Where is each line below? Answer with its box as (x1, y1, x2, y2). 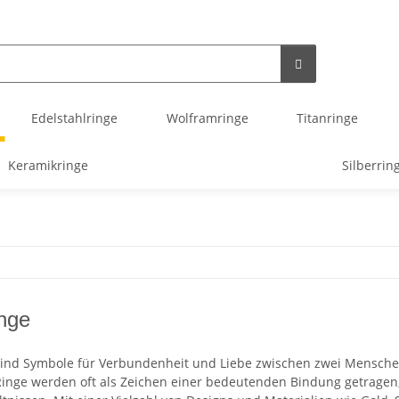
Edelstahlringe (31, 110, 118, 126)
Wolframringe (166, 110, 248, 126)
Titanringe (296, 110, 358, 126)
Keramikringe (7, 157, 88, 174)
